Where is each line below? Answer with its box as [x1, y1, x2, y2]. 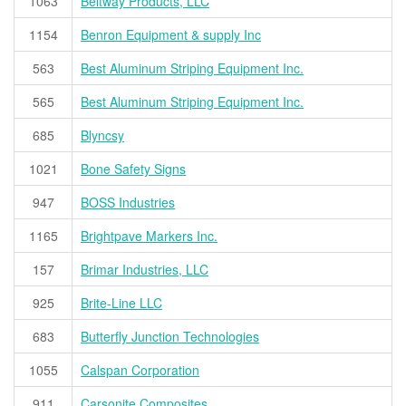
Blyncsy [81, 126, 125, 145]
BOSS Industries [81, 193, 176, 212]
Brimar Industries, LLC [81, 260, 209, 279]
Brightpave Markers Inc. [81, 227, 218, 246]
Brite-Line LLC [81, 294, 163, 313]
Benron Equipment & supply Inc [81, 25, 262, 44]
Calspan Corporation [81, 361, 200, 380]
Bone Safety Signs [81, 159, 187, 179]
